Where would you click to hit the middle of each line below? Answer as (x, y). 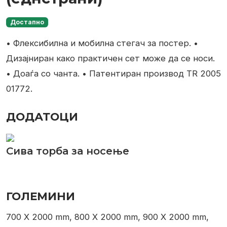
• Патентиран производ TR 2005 (152, 74)
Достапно (27, 22)
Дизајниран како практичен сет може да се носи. (110, 59)
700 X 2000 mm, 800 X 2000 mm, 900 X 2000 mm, (107, 217)
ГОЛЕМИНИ (41, 196)
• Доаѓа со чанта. (43, 74)
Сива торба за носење (68, 151)
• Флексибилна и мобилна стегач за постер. (99, 43)
